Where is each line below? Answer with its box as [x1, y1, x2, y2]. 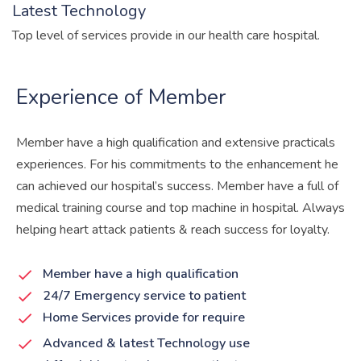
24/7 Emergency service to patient [42, 287, 246, 305]
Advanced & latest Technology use [42, 334, 250, 352]
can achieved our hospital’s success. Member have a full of [16, 177, 338, 195]
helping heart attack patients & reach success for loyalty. [16, 221, 330, 239]
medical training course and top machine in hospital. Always [16, 199, 345, 217]
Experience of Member [16, 83, 226, 111]
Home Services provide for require [42, 309, 245, 326]
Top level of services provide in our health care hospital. [12, 27, 320, 44]
